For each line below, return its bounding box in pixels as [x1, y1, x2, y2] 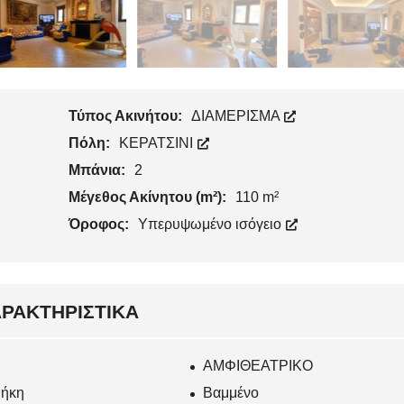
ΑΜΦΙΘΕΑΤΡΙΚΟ [203, 358, 314, 374]
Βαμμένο [203, 385, 260, 401]
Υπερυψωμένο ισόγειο [137, 216, 285, 233]
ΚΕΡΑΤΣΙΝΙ [118, 135, 197, 151]
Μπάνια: [68, 162, 129, 179]
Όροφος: [68, 216, 133, 233]
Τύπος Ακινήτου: [68, 108, 186, 124]
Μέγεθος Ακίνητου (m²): [68, 189, 230, 206]
